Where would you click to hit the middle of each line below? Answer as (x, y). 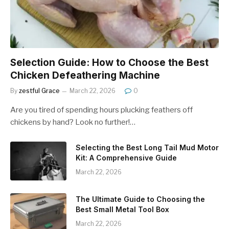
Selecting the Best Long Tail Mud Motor (147, 147)
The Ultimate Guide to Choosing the (140, 199)
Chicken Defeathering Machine (85, 75)
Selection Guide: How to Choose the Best (109, 63)
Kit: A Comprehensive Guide (126, 158)
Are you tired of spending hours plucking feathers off (101, 110)
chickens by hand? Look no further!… (73, 122)
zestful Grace (39, 91)
